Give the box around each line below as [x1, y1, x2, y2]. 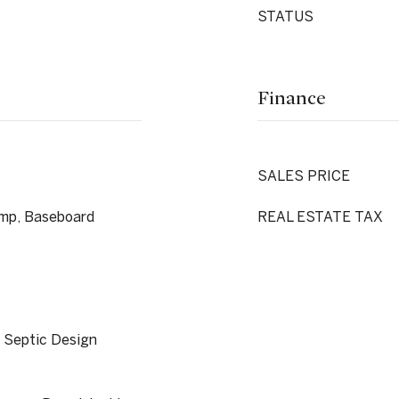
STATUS [257, 8, 313, 24]
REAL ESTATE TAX [257, 208, 383, 224]
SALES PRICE [257, 167, 350, 183]
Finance [257, 86, 326, 110]
